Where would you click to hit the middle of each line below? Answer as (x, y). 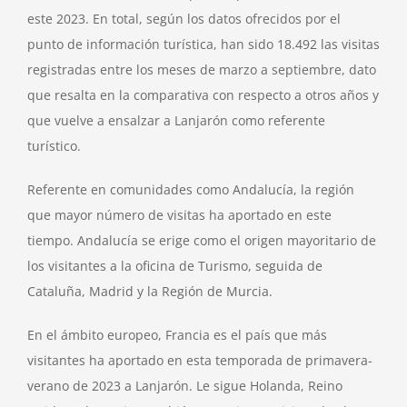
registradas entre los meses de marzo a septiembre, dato (202, 70)
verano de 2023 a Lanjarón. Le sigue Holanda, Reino (185, 386)
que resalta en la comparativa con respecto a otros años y (203, 95)
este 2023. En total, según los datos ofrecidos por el (184, 19)
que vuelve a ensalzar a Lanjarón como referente (176, 121)
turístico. (54, 146)
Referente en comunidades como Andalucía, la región (191, 190)
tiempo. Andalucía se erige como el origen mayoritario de (202, 241)
